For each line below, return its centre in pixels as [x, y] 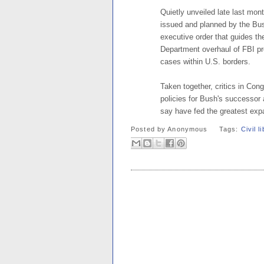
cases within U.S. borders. [205, 61]
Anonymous [188, 129]
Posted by [149, 129]
